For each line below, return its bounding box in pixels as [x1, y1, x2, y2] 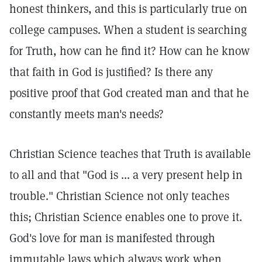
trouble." [9, 188, 56, 204]
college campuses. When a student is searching [9, 22, 247, 37]
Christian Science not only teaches [56, 188, 229, 204]
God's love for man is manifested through [9, 230, 215, 246]
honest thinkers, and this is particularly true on [9, 1, 247, 16]
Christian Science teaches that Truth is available [9, 146, 251, 161]
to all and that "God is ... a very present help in [9, 167, 243, 182]
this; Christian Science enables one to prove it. [9, 209, 242, 225]
